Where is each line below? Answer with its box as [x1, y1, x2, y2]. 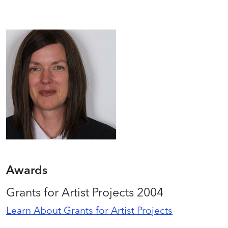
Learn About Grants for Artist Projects [6, 204, 173, 216]
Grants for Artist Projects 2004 [6, 185, 163, 199]
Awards [6, 162, 47, 177]
